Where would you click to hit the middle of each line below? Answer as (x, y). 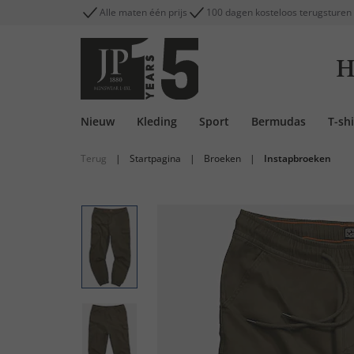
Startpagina (155, 158)
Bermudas (279, 121)
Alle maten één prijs (143, 12)
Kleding (157, 121)
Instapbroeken (298, 158)
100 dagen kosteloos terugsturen (279, 12)
